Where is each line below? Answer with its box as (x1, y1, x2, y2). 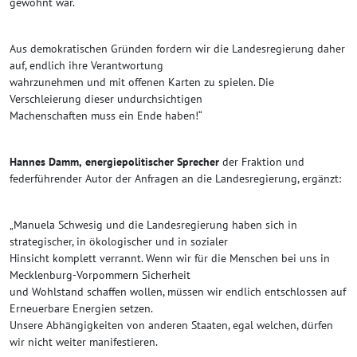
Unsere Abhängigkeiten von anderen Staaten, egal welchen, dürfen (10, 317, 333, 332)
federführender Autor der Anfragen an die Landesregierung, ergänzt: (10, 171, 341, 186)
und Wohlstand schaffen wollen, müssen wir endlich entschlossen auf (10, 284, 346, 299)
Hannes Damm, (10, 154, 82, 169)
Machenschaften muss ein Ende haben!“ (10, 108, 202, 123)
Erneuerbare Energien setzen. (10, 300, 153, 316)
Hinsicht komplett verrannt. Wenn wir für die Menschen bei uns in (10, 250, 330, 265)
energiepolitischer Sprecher (85, 154, 219, 169)
